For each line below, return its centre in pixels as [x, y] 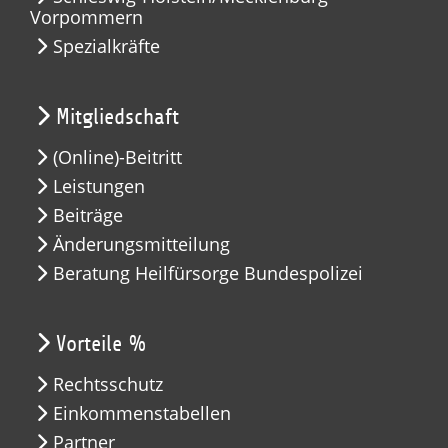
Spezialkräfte [106, 46]
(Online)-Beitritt [117, 157]
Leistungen [99, 186]
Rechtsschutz [108, 384]
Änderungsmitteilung [141, 244]
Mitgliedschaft [117, 117]
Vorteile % [101, 344]
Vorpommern [86, 17]
